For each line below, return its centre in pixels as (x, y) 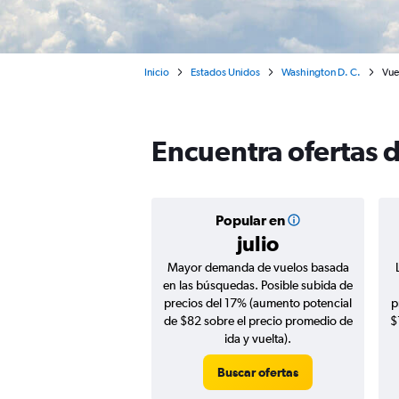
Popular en (250, 220)
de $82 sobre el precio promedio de (258, 321)
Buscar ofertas (258, 372)
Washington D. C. (321, 72)
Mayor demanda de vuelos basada (258, 267)
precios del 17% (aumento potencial (258, 303)
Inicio (157, 72)
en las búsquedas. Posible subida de (258, 285)
